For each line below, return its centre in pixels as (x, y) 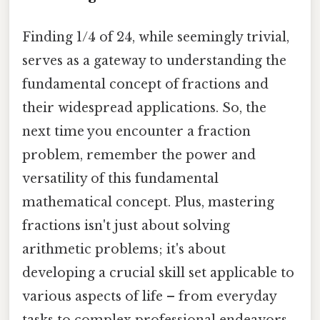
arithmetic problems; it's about (124, 249)
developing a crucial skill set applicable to (158, 272)
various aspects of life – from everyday (149, 296)
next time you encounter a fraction (136, 131)
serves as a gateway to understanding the (154, 60)
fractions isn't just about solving (126, 225)
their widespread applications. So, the (144, 107)
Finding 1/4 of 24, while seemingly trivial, (156, 37)
